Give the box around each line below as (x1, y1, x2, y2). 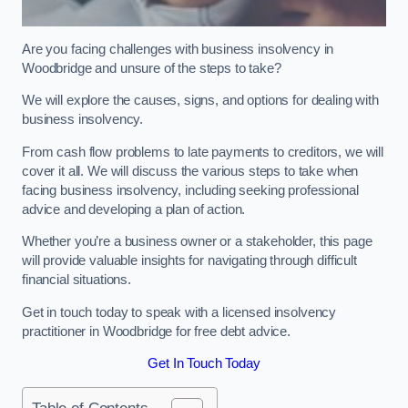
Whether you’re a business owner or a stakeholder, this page (22, 234, 372, 250)
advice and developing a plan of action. (22, 201, 246, 217)
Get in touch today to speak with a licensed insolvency (22, 304, 337, 320)
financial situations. (22, 272, 131, 288)
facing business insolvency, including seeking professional (22, 182, 359, 198)
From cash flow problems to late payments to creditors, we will (22, 144, 383, 159)
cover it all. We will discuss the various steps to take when (22, 163, 359, 178)
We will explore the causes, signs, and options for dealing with (22, 93, 379, 108)
